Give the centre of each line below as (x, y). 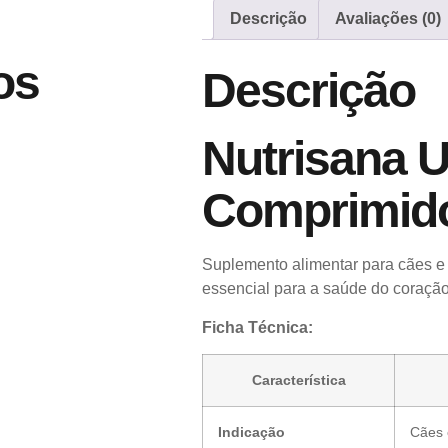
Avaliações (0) (388, 18)
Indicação (251, 432)
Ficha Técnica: (257, 327)
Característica (298, 380)
